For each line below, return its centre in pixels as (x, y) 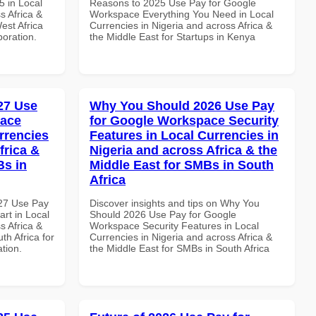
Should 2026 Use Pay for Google (163, 214)
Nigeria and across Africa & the (183, 150)
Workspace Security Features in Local (174, 225)
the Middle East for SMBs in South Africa (180, 248)
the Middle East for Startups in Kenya (172, 36)
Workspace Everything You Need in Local (182, 14)
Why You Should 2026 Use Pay (182, 105)
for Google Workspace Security (184, 120)
